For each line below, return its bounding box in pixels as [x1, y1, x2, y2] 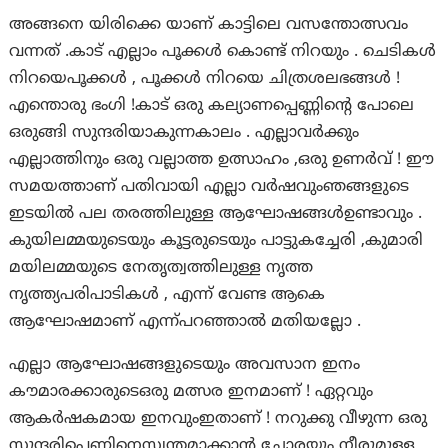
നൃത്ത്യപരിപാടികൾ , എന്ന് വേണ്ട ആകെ [9, 285, 326, 306]
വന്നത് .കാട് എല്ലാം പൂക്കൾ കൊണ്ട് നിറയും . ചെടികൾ [9, 42, 437, 63]
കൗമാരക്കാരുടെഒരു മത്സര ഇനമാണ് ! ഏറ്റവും [9, 382, 374, 403]
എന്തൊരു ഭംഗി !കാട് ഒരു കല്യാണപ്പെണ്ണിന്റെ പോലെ [9, 96, 415, 117]
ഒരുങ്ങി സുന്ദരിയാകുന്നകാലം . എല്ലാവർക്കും [9, 123, 360, 144]
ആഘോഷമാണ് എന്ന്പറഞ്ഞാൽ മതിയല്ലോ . [9, 312, 362, 333]
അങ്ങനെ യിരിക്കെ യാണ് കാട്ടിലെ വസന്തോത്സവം [9, 15, 409, 36]
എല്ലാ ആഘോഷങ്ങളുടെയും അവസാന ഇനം [9, 355, 361, 376]
